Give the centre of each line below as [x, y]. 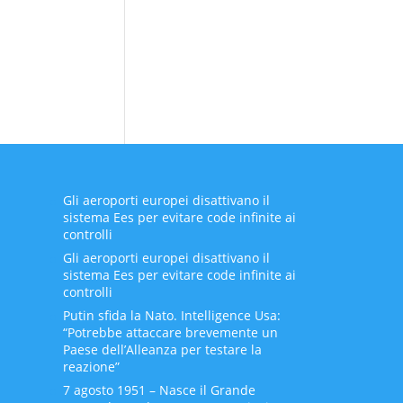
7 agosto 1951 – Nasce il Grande [159, 390]
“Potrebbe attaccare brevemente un [170, 333]
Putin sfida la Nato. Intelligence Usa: [171, 316]
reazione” [91, 367]
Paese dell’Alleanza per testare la [162, 350]
